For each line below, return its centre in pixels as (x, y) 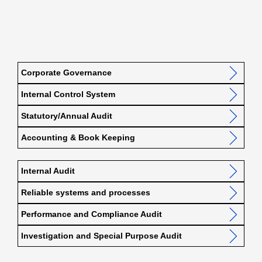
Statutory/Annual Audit (67, 116)
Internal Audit (48, 171)
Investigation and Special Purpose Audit (101, 236)
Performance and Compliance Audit (92, 214)
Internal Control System (68, 94)
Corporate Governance (66, 73)
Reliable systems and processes (86, 193)
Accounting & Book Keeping (78, 138)
